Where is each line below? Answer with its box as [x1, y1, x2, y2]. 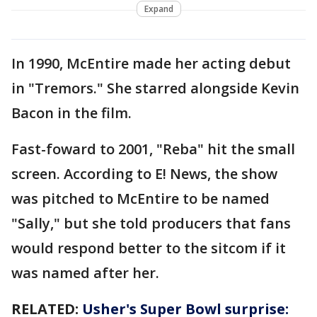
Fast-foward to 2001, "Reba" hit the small [11, 139, 295, 158]
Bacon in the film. [11, 103, 132, 122]
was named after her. [11, 263, 159, 282]
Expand [144, 2, 173, 15]
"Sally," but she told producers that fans [11, 213, 291, 233]
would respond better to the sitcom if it [11, 238, 286, 258]
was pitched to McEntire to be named [11, 188, 270, 208]
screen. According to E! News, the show [11, 163, 277, 183]
